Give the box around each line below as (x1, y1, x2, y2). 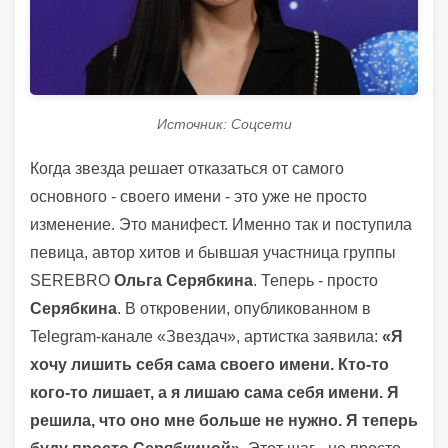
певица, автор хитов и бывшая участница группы (30, 244, 396, 262)
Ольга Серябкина (114, 272, 253, 290)
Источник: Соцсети (156, 116, 292, 133)
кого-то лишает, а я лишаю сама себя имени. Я (30, 384, 399, 402)
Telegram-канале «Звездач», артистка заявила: (30, 328, 382, 346)
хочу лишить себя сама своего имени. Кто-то (30, 356, 389, 374)
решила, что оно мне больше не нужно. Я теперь (30, 412, 418, 430)
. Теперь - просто (253, 272, 378, 290)
